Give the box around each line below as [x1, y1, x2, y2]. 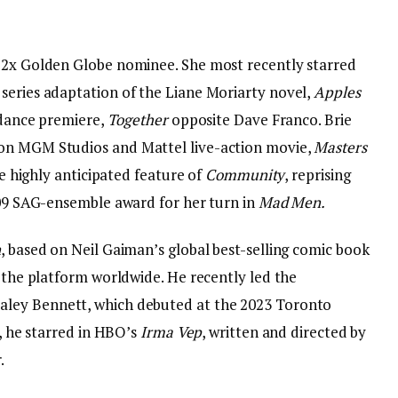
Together [107, 109, 171, 131]
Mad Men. [258, 192, 326, 213]
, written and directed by [202, 322, 367, 343]
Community [205, 164, 285, 186]
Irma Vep [140, 322, 203, 343]
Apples [314, 82, 361, 103]
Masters [314, 137, 367, 158]
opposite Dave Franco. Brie [171, 109, 352, 131]
